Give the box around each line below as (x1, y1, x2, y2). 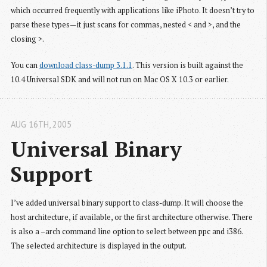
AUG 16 (11, 118, 38, 130)
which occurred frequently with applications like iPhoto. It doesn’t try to (11, 5, 254, 16)
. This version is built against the (132, 60, 243, 70)
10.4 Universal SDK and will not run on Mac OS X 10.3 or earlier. (11, 74, 229, 85)
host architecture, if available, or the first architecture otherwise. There (11, 212, 253, 222)
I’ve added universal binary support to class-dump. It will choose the (11, 197, 243, 208)
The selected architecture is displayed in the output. (11, 240, 187, 251)
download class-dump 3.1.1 (39, 60, 132, 70)
